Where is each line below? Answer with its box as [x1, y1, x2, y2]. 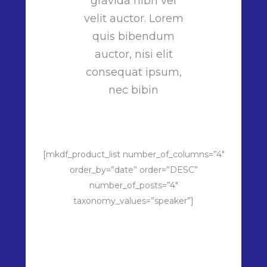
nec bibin [108, 83, 159, 97]
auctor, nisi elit [94, 48, 173, 61]
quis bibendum [92, 30, 175, 44]
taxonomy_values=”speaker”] [73, 195, 194, 207]
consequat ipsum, [85, 66, 182, 79]
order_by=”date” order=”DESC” [69, 164, 198, 176]
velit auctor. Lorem [83, 12, 184, 26]
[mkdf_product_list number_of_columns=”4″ [42, 149, 225, 160]
